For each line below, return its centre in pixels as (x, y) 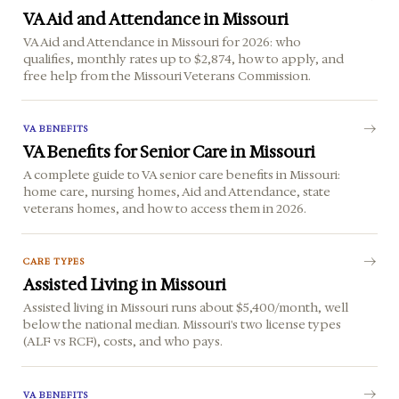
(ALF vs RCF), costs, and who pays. (123, 342)
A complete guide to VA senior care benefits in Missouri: (182, 175)
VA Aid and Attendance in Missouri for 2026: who (163, 41)
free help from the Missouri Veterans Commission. (167, 75)
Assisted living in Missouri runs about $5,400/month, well (186, 308)
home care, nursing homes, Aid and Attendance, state (177, 191)
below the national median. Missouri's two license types (183, 325)
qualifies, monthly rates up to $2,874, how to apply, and (184, 58)
